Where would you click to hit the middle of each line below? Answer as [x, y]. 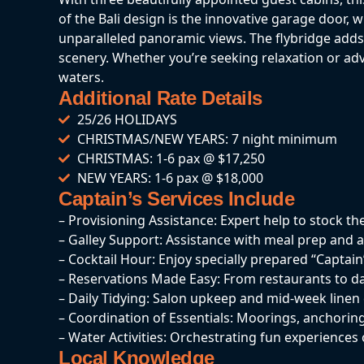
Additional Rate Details [160, 97]
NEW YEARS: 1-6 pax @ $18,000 [170, 178]
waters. [81, 77]
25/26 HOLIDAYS [127, 119]
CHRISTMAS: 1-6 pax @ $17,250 [171, 158]
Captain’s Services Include [176, 198]
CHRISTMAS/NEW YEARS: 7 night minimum [207, 139]
